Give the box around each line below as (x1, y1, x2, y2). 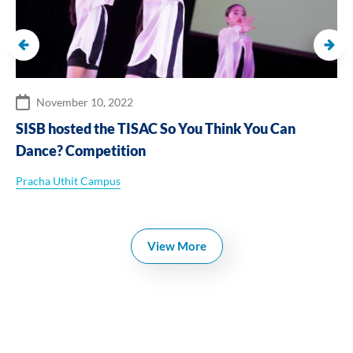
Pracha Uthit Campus (16, 173, 121, 188)
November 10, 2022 (36, 95, 133, 109)
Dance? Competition (16, 141, 146, 159)
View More (147, 238, 206, 253)
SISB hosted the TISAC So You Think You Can (16, 119, 295, 137)
